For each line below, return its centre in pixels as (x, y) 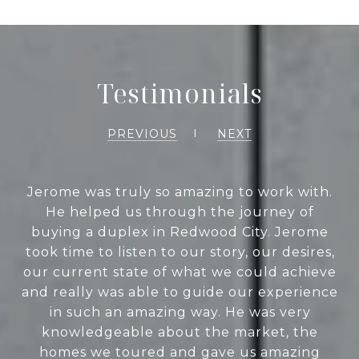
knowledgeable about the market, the (180, 332)
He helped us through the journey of (180, 212)
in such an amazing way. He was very (180, 312)
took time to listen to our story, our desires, (180, 252)
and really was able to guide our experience (180, 292)
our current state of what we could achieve (180, 272)
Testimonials (179, 93)
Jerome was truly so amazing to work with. (180, 192)
